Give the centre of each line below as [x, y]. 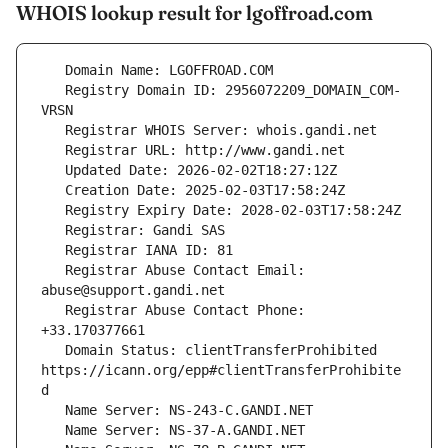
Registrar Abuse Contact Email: [53, 270]
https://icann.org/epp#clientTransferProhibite [221, 370]
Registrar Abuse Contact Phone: [53, 310]
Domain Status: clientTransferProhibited [53, 350]
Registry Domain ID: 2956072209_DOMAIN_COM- [53, 90]
